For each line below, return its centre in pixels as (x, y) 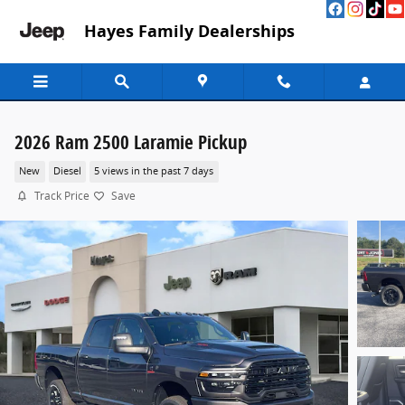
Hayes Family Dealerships (189, 31)
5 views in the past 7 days (154, 171)
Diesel (67, 171)
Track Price (62, 196)
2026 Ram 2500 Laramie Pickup (131, 142)
